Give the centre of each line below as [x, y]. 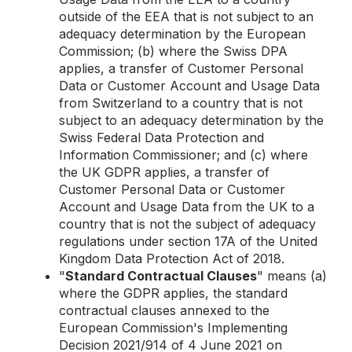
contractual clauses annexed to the [164, 310]
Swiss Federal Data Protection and [161, 137]
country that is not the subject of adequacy [187, 224]
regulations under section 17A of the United [188, 241]
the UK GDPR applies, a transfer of [164, 172]
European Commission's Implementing [173, 328]
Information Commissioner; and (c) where [183, 155]
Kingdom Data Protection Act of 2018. [172, 258]
